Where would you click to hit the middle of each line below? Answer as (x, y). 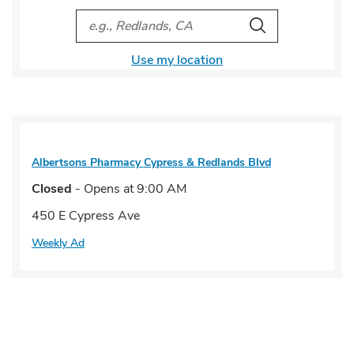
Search (268, 26)
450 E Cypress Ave (86, 216)
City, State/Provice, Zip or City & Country (199, 19)
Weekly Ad (58, 243)
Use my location (177, 60)
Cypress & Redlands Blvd (207, 162)
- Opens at (103, 189)
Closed (52, 189)
